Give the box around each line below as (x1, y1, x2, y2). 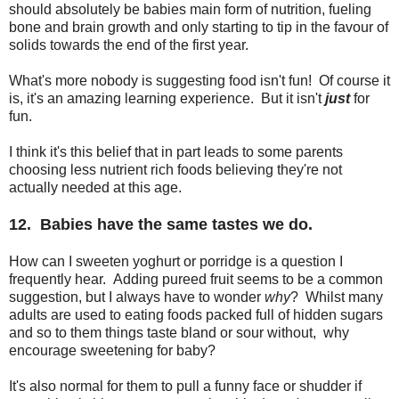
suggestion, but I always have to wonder (9, 289, 265, 305)
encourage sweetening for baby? (9, 343, 216, 358)
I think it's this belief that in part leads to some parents (9, 144, 343, 159)
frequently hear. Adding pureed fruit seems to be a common (9, 272, 383, 287)
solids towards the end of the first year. (9, 37, 248, 53)
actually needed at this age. (9, 180, 182, 195)
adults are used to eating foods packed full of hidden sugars (9, 307, 383, 322)
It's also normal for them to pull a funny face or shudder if (9, 379, 362, 394)
